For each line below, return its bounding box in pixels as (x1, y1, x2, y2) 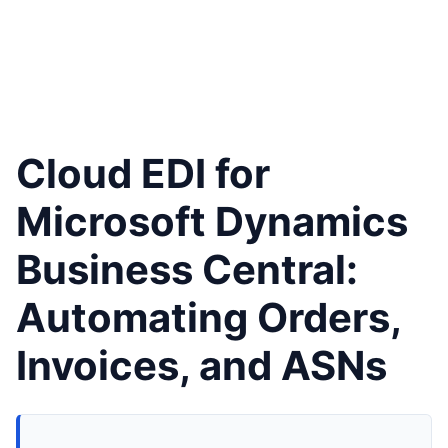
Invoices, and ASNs (16, 340, 387, 390)
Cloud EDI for (16, 148, 270, 198)
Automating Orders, (16, 292, 401, 342)
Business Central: (16, 244, 358, 294)
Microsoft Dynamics (16, 196, 408, 246)
